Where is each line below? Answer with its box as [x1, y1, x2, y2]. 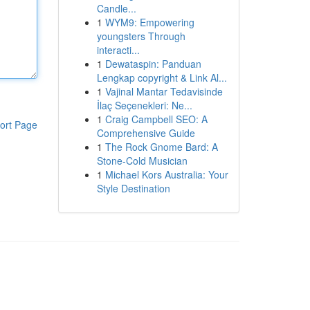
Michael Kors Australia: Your [104, 167, 228, 181]
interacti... [96, 43, 140, 57]
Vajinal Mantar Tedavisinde [104, 84, 223, 98]
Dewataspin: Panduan [104, 57, 201, 71]
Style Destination [96, 181, 170, 195]
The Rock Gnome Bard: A [104, 140, 218, 154]
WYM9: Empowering [104, 15, 194, 29]
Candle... [96, 1, 136, 15]
